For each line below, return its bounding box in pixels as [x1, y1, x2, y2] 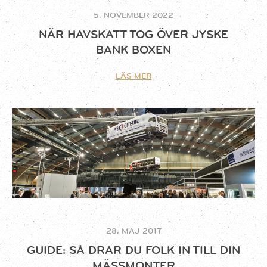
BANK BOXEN [96, 42, 171, 57]
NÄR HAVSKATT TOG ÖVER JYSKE [39, 27, 228, 42]
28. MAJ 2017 [105, 225, 162, 236]
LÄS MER [115, 70, 152, 81]
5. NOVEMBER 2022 [94, 10, 173, 20]
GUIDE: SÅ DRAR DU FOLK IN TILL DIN [27, 243, 240, 257]
